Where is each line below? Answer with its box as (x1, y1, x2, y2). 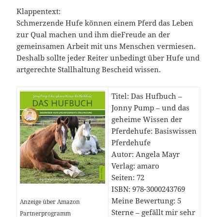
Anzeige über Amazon (20, 197, 80, 206)
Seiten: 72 (111, 172, 145, 182)
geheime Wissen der (111, 114, 183, 124)
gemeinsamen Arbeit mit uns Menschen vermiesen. (16, 41, 196, 51)
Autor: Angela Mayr (111, 149, 180, 159)
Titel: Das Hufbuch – (111, 91, 183, 101)
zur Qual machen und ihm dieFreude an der (16, 29, 170, 39)
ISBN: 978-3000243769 (111, 184, 186, 194)
